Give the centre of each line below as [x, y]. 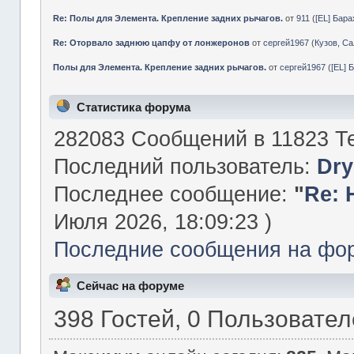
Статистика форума [133, 107]
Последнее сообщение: [173, 194]
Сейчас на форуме [130, 285]
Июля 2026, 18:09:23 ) [162, 222]
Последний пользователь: [185, 167]
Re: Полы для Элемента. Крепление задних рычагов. [168, 18]
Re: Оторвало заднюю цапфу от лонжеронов [152, 42]
